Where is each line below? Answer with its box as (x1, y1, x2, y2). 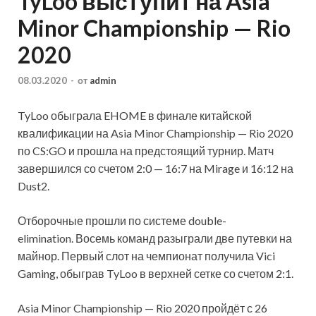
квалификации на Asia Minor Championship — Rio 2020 (18, 126, 293, 140)
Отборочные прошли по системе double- (18, 213, 226, 227)
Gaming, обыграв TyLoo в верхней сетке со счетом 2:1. (18, 266, 293, 280)
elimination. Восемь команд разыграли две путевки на (18, 231, 292, 245)
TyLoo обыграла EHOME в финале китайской (18, 108, 252, 122)
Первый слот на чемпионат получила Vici (61, 248, 275, 262)
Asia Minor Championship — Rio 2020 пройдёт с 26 (18, 300, 267, 315)
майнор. (18, 248, 61, 262)
